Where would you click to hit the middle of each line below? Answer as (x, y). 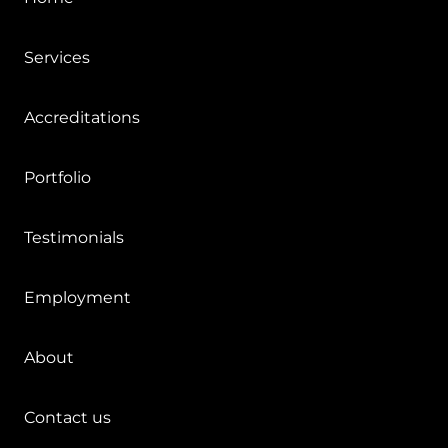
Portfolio (57, 177)
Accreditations (82, 117)
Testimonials (74, 237)
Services (57, 57)
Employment (77, 297)
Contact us (67, 417)
